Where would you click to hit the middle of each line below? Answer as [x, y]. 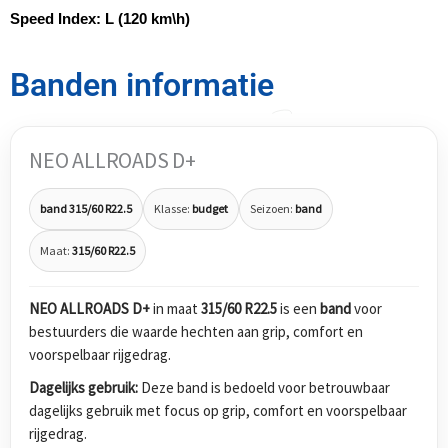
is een [298, 309]
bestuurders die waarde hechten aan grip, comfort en [196, 332]
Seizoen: [272, 209]
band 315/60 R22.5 [86, 209]
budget [210, 209]
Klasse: [173, 209]
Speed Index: [57, 19]
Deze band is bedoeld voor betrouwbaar [264, 388]
